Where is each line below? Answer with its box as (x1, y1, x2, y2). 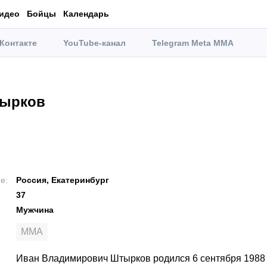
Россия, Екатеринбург (16, 175, 109, 185)
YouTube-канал (63, 38, 126, 48)
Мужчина (16, 205, 54, 215)
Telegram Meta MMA (152, 38, 234, 48)
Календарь (63, 8, 109, 18)
